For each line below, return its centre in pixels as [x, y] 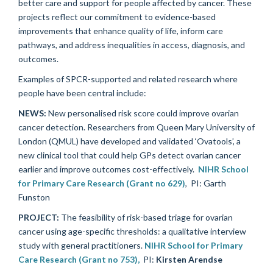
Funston [34, 197]
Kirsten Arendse [188, 259]
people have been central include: [82, 93]
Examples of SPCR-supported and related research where [128, 79]
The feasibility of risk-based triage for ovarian [146, 217]
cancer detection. [53, 127]
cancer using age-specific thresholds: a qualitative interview [132, 231]
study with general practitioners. [81, 245]
